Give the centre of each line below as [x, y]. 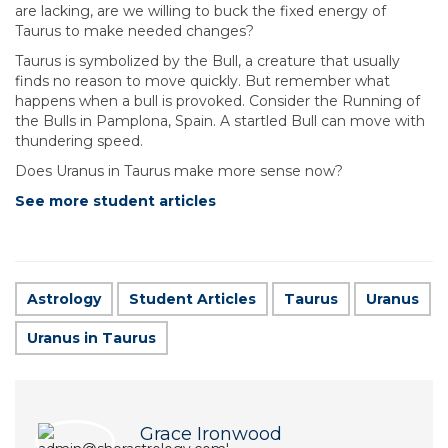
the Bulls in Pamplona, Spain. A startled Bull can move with [220, 121]
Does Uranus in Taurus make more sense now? [179, 171]
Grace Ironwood [211, 434]
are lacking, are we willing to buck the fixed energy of [200, 11]
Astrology [64, 299]
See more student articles [115, 201]
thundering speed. [79, 141]
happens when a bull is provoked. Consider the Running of [217, 101]
